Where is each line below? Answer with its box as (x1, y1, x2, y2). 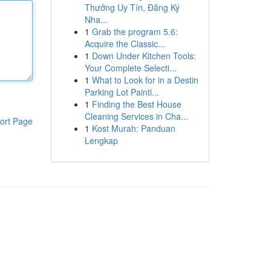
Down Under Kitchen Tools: (91, 50, 196, 62)
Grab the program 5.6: (91, 25, 178, 38)
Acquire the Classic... (84, 38, 165, 50)
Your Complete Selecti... (84, 62, 177, 74)
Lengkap (84, 134, 118, 146)
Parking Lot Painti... (84, 86, 159, 98)
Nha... (84, 13, 108, 25)
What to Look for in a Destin (91, 74, 198, 86)
